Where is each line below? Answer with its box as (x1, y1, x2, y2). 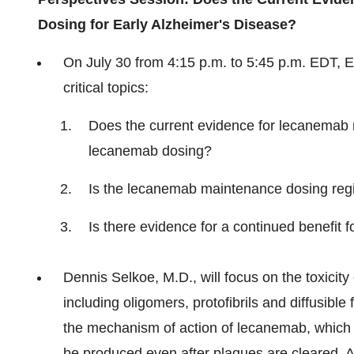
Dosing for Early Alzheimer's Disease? (38, 17, 296, 32)
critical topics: (63, 80, 149, 96)
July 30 (86, 55, 131, 70)
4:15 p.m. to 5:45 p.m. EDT (168, 55, 337, 70)
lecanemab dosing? (88, 143, 212, 159)
